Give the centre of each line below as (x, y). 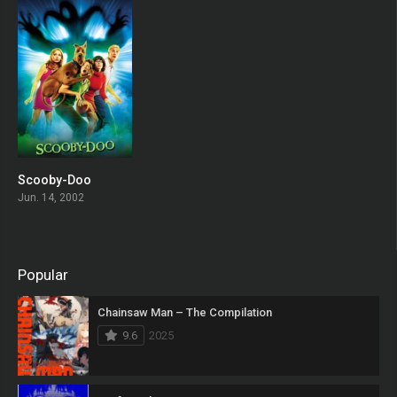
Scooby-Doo (54, 180)
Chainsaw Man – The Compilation (185, 313)
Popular (43, 275)
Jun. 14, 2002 (51, 198)
